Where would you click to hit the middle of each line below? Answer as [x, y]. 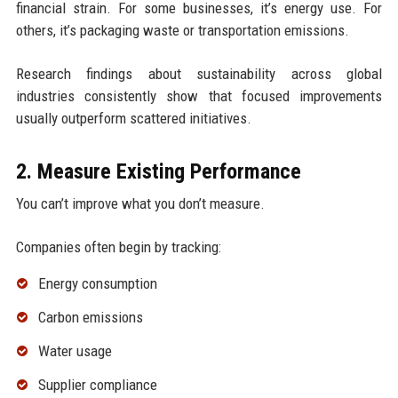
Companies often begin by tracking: [118, 247]
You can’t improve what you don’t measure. [140, 204]
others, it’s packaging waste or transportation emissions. [182, 31]
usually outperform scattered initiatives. [133, 119]
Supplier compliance [97, 384]
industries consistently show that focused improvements [199, 96]
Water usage [75, 350]
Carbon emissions [90, 318]
